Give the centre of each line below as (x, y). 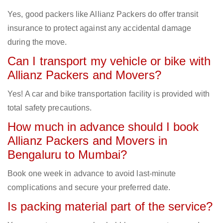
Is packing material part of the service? (110, 207)
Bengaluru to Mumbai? (67, 155)
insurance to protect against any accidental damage (100, 28)
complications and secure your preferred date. (89, 188)
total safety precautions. (50, 108)
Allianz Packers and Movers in (87, 141)
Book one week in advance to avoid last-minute (92, 174)
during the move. (37, 42)
